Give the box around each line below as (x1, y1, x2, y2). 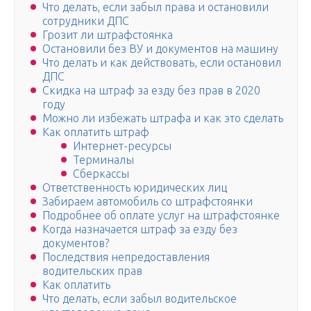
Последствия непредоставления (42, 251, 210, 264)
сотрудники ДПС (42, 15, 129, 28)
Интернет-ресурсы (73, 140, 171, 153)
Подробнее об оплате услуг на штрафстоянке (42, 209, 280, 222)
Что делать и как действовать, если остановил (42, 56, 281, 69)
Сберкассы (73, 167, 129, 180)
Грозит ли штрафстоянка (42, 28, 173, 42)
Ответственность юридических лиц (42, 181, 227, 194)
